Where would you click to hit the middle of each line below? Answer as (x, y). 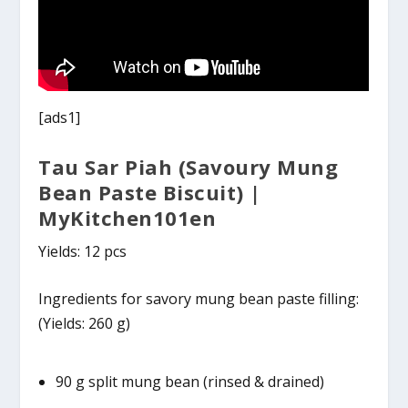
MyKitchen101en (127, 217)
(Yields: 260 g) (85, 324)
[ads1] (60, 118)
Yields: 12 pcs (83, 251)
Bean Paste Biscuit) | (150, 192)
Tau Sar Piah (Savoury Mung (189, 166)
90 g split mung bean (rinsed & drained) (189, 382)
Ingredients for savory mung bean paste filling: (199, 299)
